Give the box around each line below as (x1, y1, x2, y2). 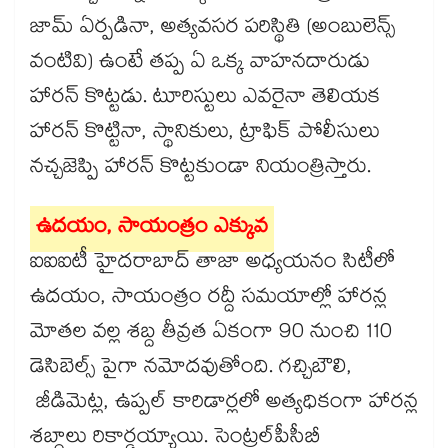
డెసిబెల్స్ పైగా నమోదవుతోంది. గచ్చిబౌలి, (30, 351, 352, 388)
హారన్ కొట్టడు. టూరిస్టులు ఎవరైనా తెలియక (30, 81, 380, 118)
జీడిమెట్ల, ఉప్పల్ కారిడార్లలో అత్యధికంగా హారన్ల (30, 386, 418, 423)
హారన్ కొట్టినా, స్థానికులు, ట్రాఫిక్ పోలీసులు (30, 116, 380, 153)
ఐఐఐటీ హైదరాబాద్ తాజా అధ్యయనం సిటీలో (30, 246, 395, 283)
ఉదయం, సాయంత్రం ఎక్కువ (36, 211, 268, 248)
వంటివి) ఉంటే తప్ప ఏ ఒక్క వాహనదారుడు (30, 46, 370, 83)
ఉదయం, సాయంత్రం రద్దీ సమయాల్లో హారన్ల (30, 281, 387, 318)
